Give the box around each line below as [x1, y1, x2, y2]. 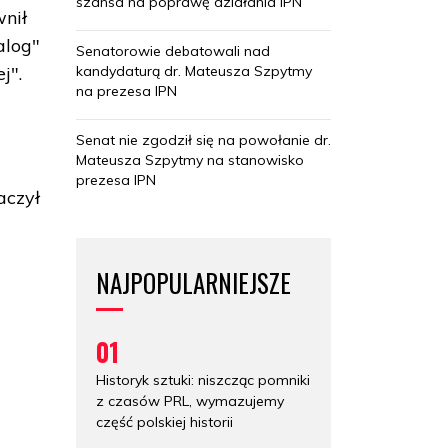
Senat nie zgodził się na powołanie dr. [76, 130, 331, 149]
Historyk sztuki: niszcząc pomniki [96, 370, 310, 389]
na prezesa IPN [76, 81, 177, 100]
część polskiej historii [96, 412, 233, 431]
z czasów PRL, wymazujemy [96, 391, 284, 410]
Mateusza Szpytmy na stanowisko [76, 150, 304, 169]
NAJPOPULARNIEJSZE [96, 263, 291, 301]
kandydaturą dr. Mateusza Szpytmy [76, 61, 312, 80]
